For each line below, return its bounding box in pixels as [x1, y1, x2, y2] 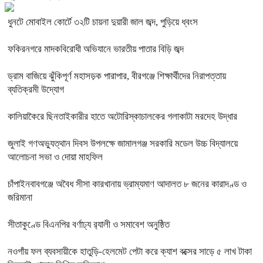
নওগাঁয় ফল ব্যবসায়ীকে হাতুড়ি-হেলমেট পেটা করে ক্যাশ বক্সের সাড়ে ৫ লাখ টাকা [8, 246, 252, 257]
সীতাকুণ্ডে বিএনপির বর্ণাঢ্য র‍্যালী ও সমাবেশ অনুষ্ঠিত [8, 219, 170, 230]
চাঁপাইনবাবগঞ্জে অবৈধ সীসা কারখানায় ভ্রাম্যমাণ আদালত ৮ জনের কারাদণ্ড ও [8, 178, 247, 190]
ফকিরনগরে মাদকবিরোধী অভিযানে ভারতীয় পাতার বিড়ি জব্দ [8, 43, 184, 55]
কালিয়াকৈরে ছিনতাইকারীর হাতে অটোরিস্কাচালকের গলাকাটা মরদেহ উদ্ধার [8, 111, 237, 122]
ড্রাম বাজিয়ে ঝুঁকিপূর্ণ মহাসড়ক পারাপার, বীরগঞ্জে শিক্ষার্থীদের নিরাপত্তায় [8, 70, 226, 82]
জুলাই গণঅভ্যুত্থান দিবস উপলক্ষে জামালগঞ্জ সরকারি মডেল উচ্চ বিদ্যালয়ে [8, 138, 238, 149]
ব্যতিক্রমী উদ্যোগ [8, 84, 64, 95]
